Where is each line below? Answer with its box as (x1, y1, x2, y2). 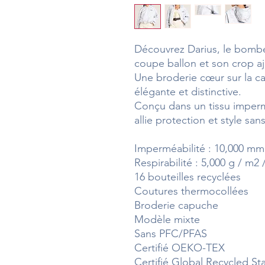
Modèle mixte (134, 212, 200, 226)
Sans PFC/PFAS (134, 227, 207, 240)
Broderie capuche (134, 198, 218, 212)
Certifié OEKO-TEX (134, 241, 225, 254)
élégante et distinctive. (134, 85, 241, 98)
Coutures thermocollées (134, 184, 248, 198)
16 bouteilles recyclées (134, 170, 241, 183)
